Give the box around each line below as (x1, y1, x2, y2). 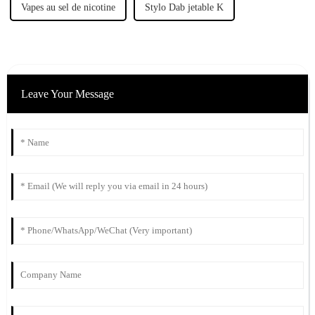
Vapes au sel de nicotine (20, 1, 115, 13)
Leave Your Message (20, 87, 114, 100)
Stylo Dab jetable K (144, 1, 224, 13)
